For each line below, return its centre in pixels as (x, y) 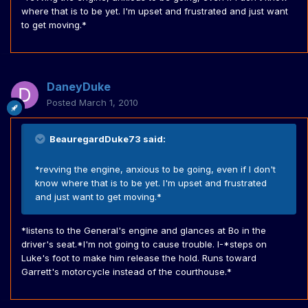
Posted (63, 103)
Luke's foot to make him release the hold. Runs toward (139, 258)
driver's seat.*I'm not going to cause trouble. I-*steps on (144, 244)
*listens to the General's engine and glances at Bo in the (144, 231)
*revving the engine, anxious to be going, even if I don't (155, 169)
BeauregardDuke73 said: (107, 139)
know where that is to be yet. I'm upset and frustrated (151, 183)
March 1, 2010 (109, 103)
